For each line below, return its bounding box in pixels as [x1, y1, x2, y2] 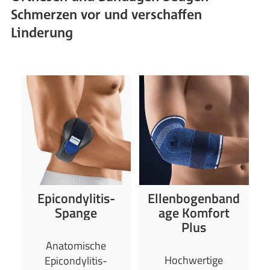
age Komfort [158, 202, 230, 223]
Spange [55, 202, 98, 223]
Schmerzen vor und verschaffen [11, 6, 202, 22]
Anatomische [46, 237, 107, 254]
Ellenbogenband [148, 187, 240, 209]
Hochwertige [165, 251, 224, 268]
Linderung [11, 24, 74, 40]
